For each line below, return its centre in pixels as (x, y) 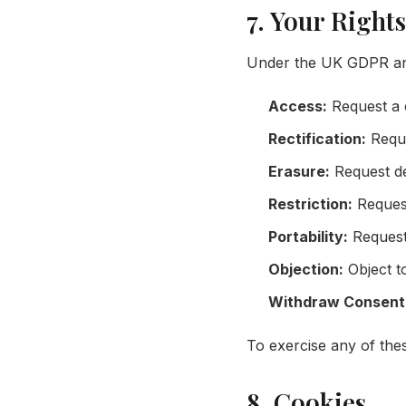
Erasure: (299, 171)
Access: (298, 106)
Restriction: (310, 203)
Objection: (306, 269)
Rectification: (317, 138)
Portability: (308, 236)
